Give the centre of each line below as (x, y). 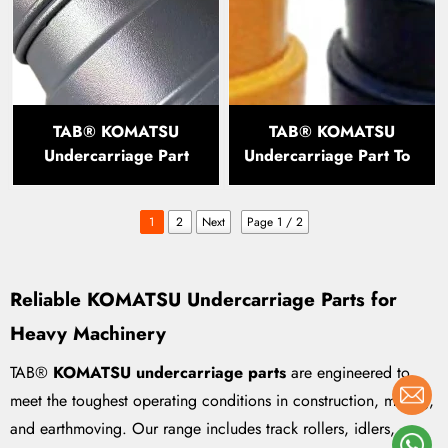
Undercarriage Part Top (332, 155)
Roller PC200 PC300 (332, 179)
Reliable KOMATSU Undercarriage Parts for (203, 299)
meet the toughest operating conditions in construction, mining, (222, 401)
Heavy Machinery (88, 333)
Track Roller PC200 (116, 179)
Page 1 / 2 (274, 221)
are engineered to (348, 373)
